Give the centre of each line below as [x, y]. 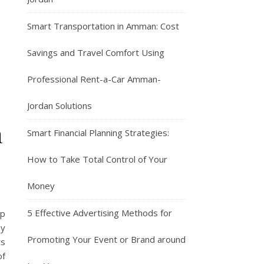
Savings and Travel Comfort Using [96, 52]
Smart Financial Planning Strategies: [98, 133]
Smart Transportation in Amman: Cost [103, 26]
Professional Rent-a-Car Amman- [94, 79]
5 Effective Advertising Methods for [100, 213]
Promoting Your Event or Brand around [106, 239]
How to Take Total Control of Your [97, 159]
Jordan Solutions [60, 105]
